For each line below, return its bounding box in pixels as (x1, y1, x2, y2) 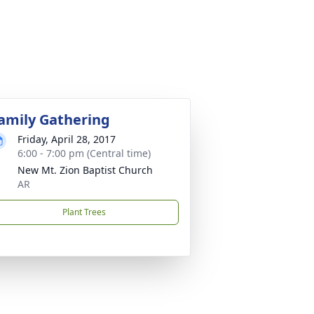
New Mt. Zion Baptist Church (18, 163, 153, 177)
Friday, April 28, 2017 (18, 132, 116, 146)
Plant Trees (62, 206, 106, 218)
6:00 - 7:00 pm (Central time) (18, 146, 151, 160)
